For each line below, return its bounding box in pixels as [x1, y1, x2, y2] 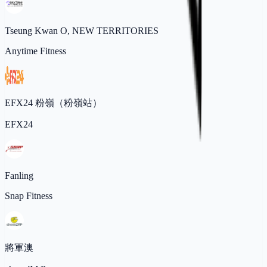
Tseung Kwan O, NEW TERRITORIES [5, 26, 159, 36]
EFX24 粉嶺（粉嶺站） [5, 98, 102, 108]
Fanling [5, 170, 33, 181]
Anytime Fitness [5, 46, 66, 57]
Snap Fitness [5, 191, 52, 201]
